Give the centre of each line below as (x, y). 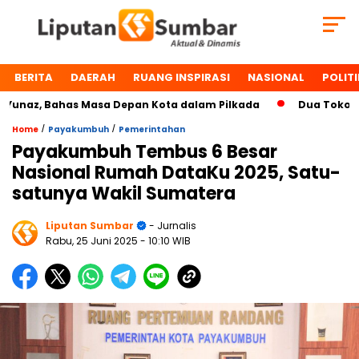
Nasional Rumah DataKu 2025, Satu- (176, 173)
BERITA (34, 78)
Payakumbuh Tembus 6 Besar (145, 152)
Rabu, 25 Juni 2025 (93, 241)
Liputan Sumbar (90, 226)
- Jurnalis (171, 226)
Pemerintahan (152, 130)
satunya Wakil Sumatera (124, 194)
